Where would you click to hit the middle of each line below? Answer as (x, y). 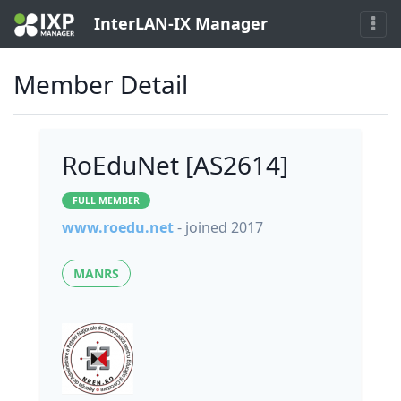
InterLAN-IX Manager (178, 23)
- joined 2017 (220, 228)
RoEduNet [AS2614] (175, 165)
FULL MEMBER (106, 201)
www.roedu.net (118, 228)
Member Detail (101, 85)
